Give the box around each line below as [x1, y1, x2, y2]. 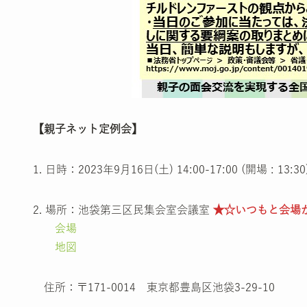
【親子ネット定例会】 [33, 123, 143, 134]
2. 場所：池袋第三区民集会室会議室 [33, 204, 213, 215]
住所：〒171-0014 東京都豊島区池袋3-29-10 [33, 281, 275, 293]
